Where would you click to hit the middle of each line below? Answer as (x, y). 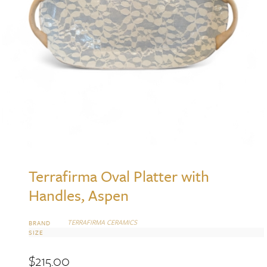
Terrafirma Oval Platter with (119, 176)
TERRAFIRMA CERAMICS (103, 222)
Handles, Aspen (79, 195)
